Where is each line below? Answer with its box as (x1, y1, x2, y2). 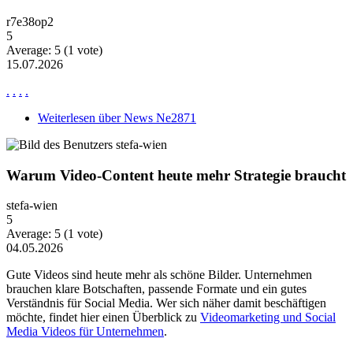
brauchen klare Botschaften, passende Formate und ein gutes (6, 282, 307, 296)
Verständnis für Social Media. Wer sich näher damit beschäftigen (6, 296, 326, 310)
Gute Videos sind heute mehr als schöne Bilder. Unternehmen (6, 268, 312, 282)
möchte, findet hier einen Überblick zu (6, 310, 200, 325)
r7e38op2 (6, 14, 54, 28)
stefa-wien (6, 199, 58, 213)
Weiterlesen (38, 110, 95, 124)
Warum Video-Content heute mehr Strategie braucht (6, 166, 346, 184)
